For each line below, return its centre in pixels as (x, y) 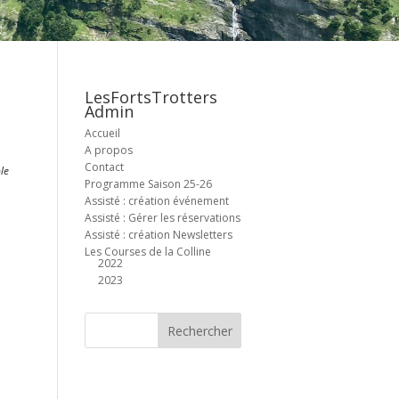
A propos (108, 151)
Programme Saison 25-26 (148, 184)
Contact (104, 167)
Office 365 (33, 363)
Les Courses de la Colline (147, 252)
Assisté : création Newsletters (158, 235)
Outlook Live (245, 363)
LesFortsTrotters (151, 98)
